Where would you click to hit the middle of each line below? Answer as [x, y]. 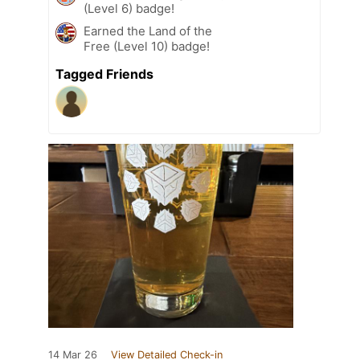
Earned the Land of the [148, 31]
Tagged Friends [104, 74]
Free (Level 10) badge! [147, 46]
